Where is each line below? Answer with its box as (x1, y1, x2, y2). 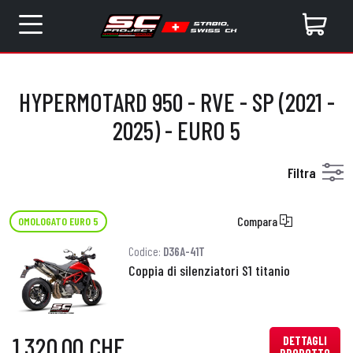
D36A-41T (162, 244, 205, 258)
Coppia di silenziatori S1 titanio (128, 262, 290, 279)
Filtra (288, 164, 316, 181)
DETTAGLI (283, 333, 327, 347)
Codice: (128, 244, 163, 258)
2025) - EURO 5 (113, 115, 240, 145)
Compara (237, 214, 280, 229)
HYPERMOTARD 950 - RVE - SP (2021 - (18, 87, 335, 117)
